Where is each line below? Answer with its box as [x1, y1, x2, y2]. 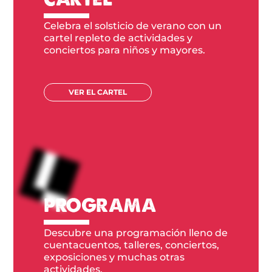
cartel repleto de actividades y [44, 32, 195, 44]
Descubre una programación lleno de [44, 226, 228, 239]
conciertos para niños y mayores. [44, 44, 206, 56]
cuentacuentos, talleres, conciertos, [44, 239, 220, 251]
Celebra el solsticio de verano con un [44, 20, 222, 32]
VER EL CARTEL [69, 88, 127, 97]
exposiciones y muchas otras [44, 251, 185, 263]
